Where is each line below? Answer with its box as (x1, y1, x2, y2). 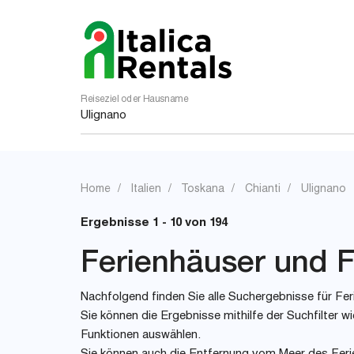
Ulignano (301, 184, 346, 195)
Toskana (181, 184, 224, 195)
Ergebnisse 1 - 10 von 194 (81, 217, 228, 229)
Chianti (245, 184, 281, 195)
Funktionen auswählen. (81, 330, 201, 341)
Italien (131, 184, 161, 195)
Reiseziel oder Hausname (81, 95, 188, 104)
